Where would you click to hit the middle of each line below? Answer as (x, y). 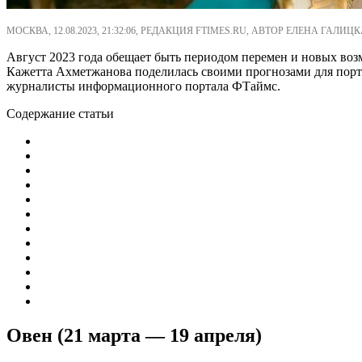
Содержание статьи (60, 113)
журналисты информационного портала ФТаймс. (143, 86)
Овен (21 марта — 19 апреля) (134, 335)
